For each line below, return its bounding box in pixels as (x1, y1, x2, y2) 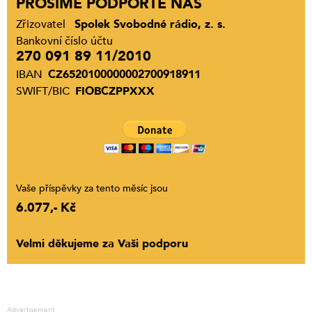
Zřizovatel (16, 17, 65, 33)
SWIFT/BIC (16, 84, 70, 100)
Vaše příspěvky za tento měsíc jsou (16, 182, 168, 196)
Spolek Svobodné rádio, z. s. (71, 17, 226, 33)
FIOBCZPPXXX (75, 84, 155, 100)
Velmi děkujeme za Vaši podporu (16, 236, 188, 252)
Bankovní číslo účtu (16, 33, 113, 49)
